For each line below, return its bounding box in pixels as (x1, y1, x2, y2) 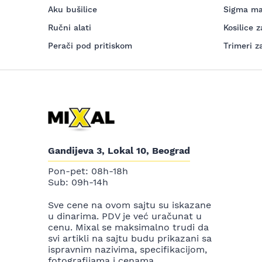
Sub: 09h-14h (48, 177, 108, 188)
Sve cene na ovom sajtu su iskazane (48, 199, 211, 211)
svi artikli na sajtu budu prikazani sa (48, 233, 212, 244)
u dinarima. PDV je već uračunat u (48, 211, 202, 222)
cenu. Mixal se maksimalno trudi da (48, 222, 209, 233)
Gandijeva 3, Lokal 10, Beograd (48, 145, 190, 157)
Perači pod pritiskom (48, 41, 132, 50)
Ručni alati (48, 23, 91, 32)
